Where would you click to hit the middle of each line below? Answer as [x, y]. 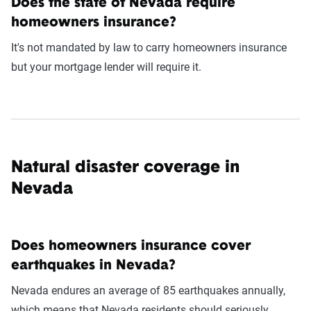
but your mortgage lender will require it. [106, 67]
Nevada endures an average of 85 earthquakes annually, [148, 290]
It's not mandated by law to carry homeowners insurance [149, 47]
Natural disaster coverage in [125, 168]
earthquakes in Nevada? [93, 266]
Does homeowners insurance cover [131, 246]
